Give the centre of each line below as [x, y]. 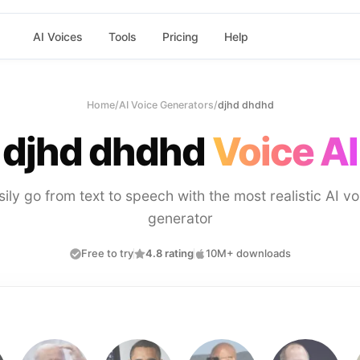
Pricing [180, 36]
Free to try [107, 253]
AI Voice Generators [166, 105]
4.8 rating [169, 253]
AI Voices [57, 36]
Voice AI [285, 151]
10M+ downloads [248, 253]
